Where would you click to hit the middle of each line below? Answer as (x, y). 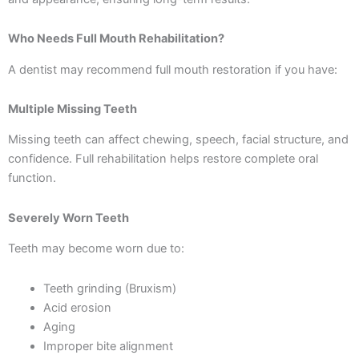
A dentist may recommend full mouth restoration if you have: (173, 69)
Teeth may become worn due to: (96, 249)
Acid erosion (77, 307)
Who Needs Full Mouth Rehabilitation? (116, 39)
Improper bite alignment (108, 346)
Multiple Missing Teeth (73, 109)
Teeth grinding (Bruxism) (109, 288)
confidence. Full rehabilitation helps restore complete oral (163, 159)
